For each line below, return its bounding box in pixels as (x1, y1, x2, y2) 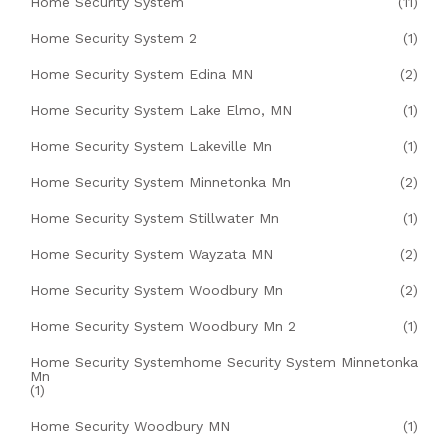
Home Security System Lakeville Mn (30, 138, 272, 155)
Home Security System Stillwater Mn (30, 210, 279, 227)
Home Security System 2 (30, 30, 197, 47)
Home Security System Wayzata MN (30, 246, 273, 263)
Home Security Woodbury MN (30, 418, 230, 435)
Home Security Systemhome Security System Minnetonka (30, 354, 418, 371)
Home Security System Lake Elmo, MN (30, 102, 292, 119)
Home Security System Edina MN (30, 66, 253, 83)
